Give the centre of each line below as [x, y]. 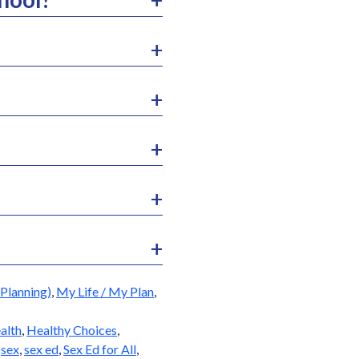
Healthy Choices [71, 329]
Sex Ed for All [99, 349]
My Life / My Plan [105, 291]
